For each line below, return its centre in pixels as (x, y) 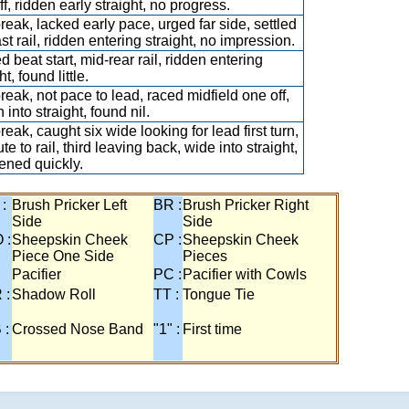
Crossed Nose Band (78, 329)
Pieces (205, 256)
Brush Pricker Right (246, 205)
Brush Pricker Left (69, 205)
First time (212, 329)
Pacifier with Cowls (245, 274)
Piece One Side (63, 256)
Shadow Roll (54, 294)
